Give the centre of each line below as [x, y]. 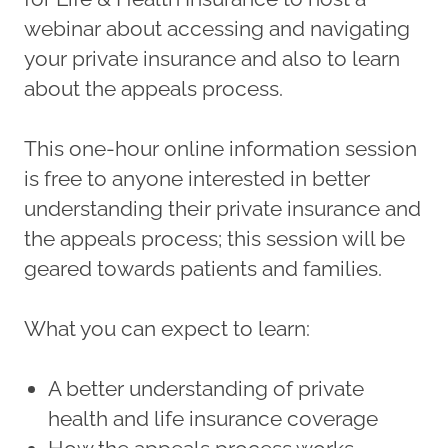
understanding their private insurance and [222, 208]
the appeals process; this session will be [214, 238]
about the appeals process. [153, 88]
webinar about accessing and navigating [217, 28]
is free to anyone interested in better [197, 178]
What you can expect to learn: [169, 328]
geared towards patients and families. [203, 268]
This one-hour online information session [220, 148]
